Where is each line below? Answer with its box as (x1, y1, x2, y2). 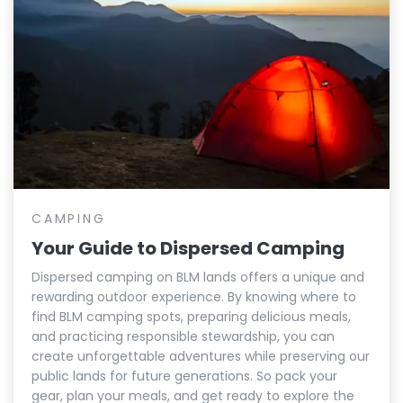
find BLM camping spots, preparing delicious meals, (31, 307, 351, 326)
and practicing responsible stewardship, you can (31, 327, 335, 345)
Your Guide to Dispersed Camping (31, 235, 345, 261)
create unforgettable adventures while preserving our (31, 346, 370, 365)
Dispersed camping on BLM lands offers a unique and (31, 267, 364, 286)
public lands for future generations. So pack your (31, 366, 337, 385)
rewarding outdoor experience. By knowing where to (31, 287, 356, 306)
